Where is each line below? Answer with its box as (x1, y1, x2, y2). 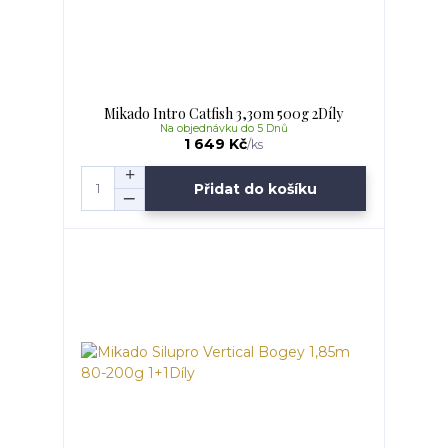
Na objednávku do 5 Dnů (159, 122, 288, 136)
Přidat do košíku (194, 179, 318, 198)
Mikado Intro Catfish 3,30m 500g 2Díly (104, 104, 344, 124)
